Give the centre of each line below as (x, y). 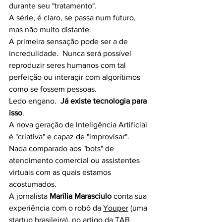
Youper (116, 208)
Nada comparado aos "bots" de (62, 149)
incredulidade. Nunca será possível (71, 54)
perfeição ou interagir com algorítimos (76, 77)
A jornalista (29, 196)
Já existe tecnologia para (105, 101)
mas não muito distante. (50, 30)
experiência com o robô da (56, 208)
